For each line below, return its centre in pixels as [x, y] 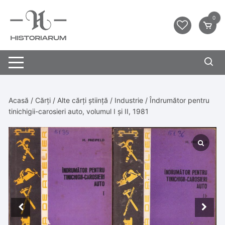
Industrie [129, 100]
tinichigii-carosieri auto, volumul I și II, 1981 [79, 111]
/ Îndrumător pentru [177, 100]
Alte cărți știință [83, 100]
